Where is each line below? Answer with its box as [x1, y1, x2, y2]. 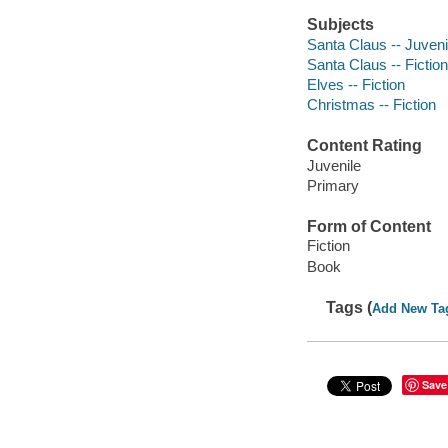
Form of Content [306, 217, 431, 235]
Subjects [306, 16, 374, 34]
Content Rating [306, 137, 422, 155]
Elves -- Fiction [306, 75, 405, 93]
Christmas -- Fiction [306, 95, 436, 113]
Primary [306, 176, 359, 194]
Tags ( [326, 298, 373, 316]
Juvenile [306, 156, 361, 174]
